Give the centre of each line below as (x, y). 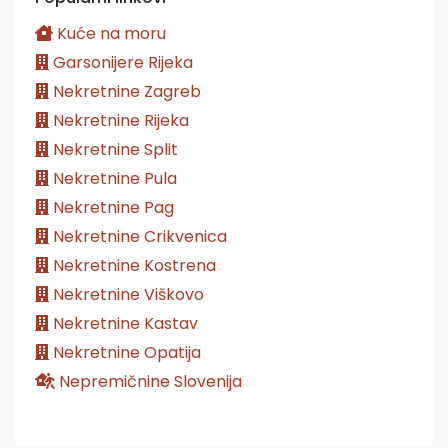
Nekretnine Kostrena (132, 265)
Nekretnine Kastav (123, 323)
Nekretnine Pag (111, 207)
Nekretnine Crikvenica (138, 236)
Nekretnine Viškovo (126, 294)
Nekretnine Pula (113, 178)
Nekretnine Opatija (125, 352)
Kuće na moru (109, 33)
